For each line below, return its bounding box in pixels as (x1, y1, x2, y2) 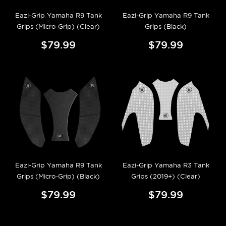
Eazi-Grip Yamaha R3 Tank (122, 161, 209, 169)
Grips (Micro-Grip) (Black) (17, 173, 100, 181)
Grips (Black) (145, 23, 187, 31)
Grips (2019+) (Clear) (131, 173, 200, 181)
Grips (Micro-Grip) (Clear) (17, 23, 100, 31)
